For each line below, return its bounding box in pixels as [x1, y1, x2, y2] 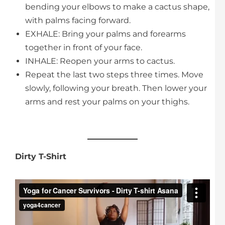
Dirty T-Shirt [15, 151, 66, 161]
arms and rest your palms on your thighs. [25, 96, 189, 106]
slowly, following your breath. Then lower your [25, 83, 207, 93]
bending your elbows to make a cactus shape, [25, 2, 209, 12]
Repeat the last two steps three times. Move [25, 69, 203, 79]
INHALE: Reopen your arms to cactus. [25, 56, 175, 66]
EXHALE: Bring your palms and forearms [25, 29, 186, 39]
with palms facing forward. [25, 15, 131, 25]
